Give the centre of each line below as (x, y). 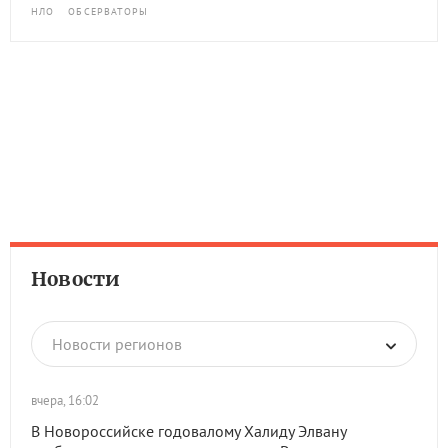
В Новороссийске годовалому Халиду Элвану (188, 431)
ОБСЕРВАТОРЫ (108, 11)
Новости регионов (117, 344)
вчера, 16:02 (65, 400)
